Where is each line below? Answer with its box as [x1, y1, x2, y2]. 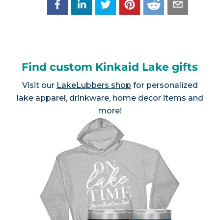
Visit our [22, 81, 56, 90]
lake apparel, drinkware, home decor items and [16, 93, 203, 103]
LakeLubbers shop [56, 81, 131, 90]
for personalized [131, 81, 198, 90]
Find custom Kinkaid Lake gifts [22, 60, 198, 74]
